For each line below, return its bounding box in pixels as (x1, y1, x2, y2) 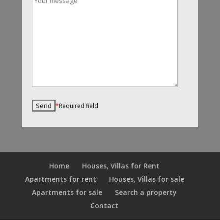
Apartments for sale (32, 188, 103, 197)
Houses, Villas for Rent (82, 161, 160, 170)
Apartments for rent (25, 174, 96, 184)
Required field (58, 102, 98, 110)
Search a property (115, 188, 177, 197)
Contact (90, 201, 119, 210)
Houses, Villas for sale (109, 174, 184, 184)
